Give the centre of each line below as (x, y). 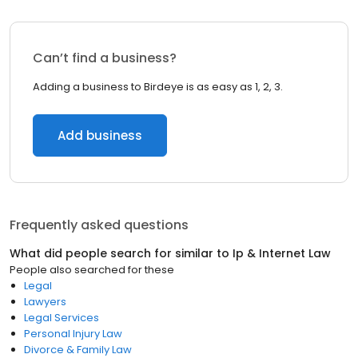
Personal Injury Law (73, 334)
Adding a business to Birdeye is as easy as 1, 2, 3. (158, 87)
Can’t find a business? (105, 58)
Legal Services (62, 318)
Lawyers (45, 302)
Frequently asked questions (99, 225)
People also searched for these (92, 270)
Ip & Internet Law (282, 253)
